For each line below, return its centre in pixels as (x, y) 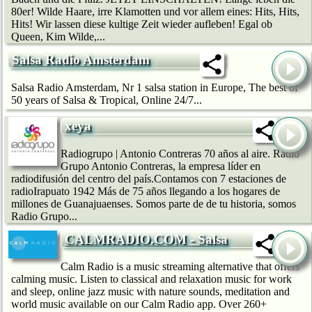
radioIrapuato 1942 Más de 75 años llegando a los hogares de (146, 191)
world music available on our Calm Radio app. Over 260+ (139, 304)
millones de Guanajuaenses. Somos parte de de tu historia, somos (154, 203)
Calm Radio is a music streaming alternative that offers (180, 267)
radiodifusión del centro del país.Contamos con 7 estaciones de (149, 178)
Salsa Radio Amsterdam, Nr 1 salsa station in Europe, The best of (155, 87)
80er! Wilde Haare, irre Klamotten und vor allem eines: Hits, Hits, (155, 12)
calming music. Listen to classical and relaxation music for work (151, 279)
